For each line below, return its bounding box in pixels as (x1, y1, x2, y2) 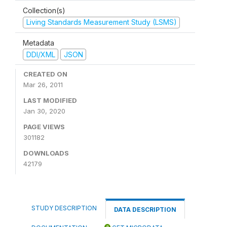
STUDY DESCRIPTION (31, 204, 97, 212)
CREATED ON (23, 70, 67, 78)
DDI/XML (26, 50, 55, 59)
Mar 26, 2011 (23, 81, 63, 89)
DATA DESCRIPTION (114, 206, 176, 213)
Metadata (23, 38, 54, 47)
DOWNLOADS (23, 149, 69, 157)
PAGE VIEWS (23, 123, 65, 131)
